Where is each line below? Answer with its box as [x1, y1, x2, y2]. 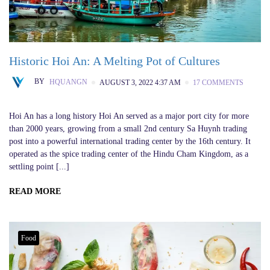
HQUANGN [48, 77, 87, 86]
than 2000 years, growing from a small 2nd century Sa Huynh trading [9, 124, 247, 133]
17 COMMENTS [193, 78, 243, 87]
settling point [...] [9, 162, 69, 171]
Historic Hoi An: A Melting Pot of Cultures [9, 54, 220, 67]
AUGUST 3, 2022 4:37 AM [99, 78, 181, 87]
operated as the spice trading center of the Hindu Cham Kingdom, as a [9, 149, 248, 159]
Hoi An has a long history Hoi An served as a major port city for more [9, 111, 249, 121]
